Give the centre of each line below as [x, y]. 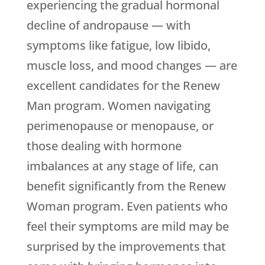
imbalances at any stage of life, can [122, 166]
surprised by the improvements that [126, 247]
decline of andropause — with [108, 25]
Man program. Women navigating [118, 106]
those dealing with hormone [104, 146]
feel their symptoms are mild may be [127, 227]
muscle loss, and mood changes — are [132, 66]
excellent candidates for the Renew [123, 86]
